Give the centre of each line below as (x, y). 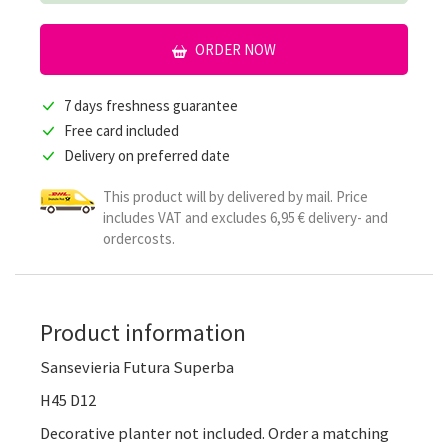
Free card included (121, 131)
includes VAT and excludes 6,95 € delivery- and (245, 218)
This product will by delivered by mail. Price (235, 197)
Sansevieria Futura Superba (137, 368)
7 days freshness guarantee (151, 106)
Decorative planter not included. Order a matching (214, 434)
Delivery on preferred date (147, 156)
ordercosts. (139, 239)
